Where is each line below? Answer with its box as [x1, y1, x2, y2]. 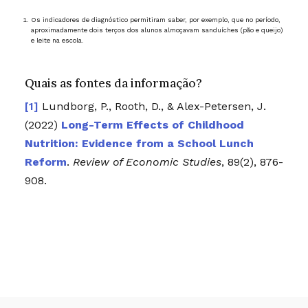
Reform [24, 155, 67, 169]
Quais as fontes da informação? [24, 75, 202, 91]
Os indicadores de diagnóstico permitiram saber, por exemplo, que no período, [31, 15, 281, 23]
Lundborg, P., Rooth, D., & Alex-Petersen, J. [41, 100, 266, 113]
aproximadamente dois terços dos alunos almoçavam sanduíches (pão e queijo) [31, 25, 283, 34]
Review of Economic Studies [72, 155, 221, 169]
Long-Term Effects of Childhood [60, 118, 244, 132]
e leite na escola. [31, 36, 85, 44]
